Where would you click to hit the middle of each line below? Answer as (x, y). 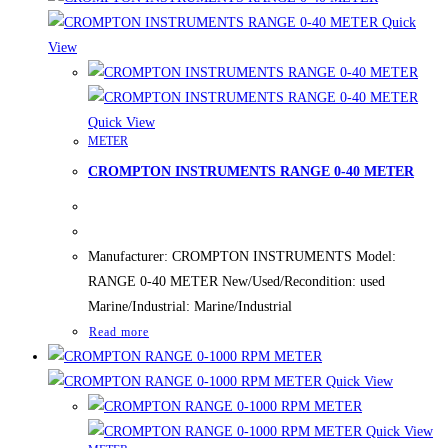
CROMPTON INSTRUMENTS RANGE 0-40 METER (251, 171)
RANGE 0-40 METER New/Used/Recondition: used (236, 281)
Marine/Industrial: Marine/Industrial (190, 306)
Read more (119, 331)
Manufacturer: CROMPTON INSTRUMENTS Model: (242, 256)
